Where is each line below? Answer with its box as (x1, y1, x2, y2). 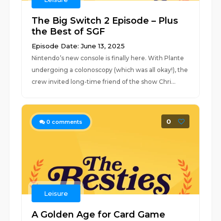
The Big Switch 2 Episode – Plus (32, 15, 179, 26)
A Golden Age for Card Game (32, 209, 166, 220)
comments (50, 118, 83, 125)
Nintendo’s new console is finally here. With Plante (32, 54, 184, 62)
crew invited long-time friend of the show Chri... (32, 78, 176, 85)
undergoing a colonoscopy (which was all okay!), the (32, 66, 188, 74)
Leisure (44, 189, 69, 197)
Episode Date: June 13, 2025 (32, 42, 125, 50)
